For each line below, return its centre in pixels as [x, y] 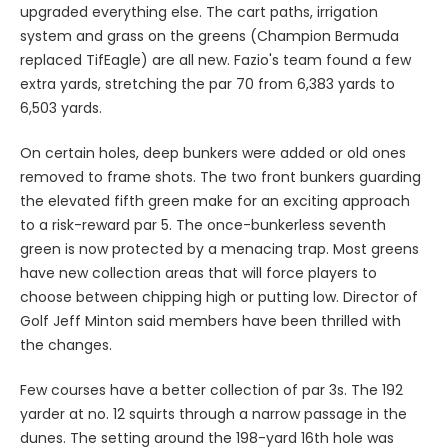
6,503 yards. [61, 107]
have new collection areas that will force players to [198, 272]
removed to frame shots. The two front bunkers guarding [220, 176]
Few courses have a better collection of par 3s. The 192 [211, 389]
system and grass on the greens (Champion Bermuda [209, 35]
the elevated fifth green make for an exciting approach [215, 200]
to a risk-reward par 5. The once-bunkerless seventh [203, 224]
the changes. [66, 344]
